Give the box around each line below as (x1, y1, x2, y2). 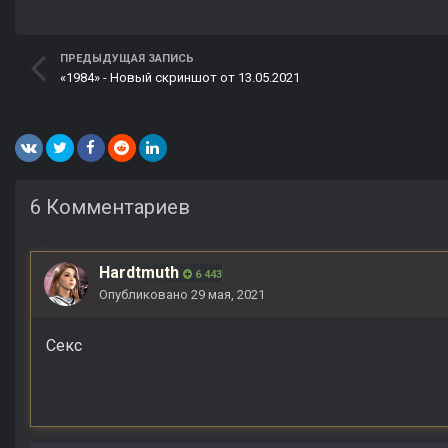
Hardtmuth (99, 262, 179, 282)
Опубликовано (99, 286, 191, 302)
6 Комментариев (30, 194, 190, 219)
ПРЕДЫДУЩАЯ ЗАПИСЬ (60, 52, 194, 66)
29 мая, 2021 (191, 286, 265, 302)
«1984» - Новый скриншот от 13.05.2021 (60, 69, 300, 85)
